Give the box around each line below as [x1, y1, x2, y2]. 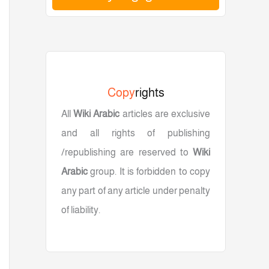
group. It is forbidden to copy [88, 166, 210, 177]
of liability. [61, 205, 100, 216]
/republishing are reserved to [61, 147, 193, 158]
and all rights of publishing [61, 128, 210, 139]
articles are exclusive [119, 109, 211, 119]
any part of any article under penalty [61, 186, 210, 196]
